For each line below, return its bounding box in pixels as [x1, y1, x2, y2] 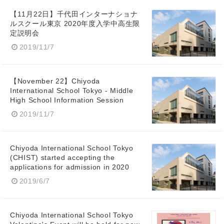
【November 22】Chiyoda [10, 77, 100, 85]
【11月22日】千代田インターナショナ [10, 10, 138, 18]
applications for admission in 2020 [10, 163, 129, 171]
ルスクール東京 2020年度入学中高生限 [10, 19, 140, 27]
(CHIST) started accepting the [10, 153, 115, 161]
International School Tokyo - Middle [10, 86, 133, 94]
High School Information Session [10, 96, 124, 104]
